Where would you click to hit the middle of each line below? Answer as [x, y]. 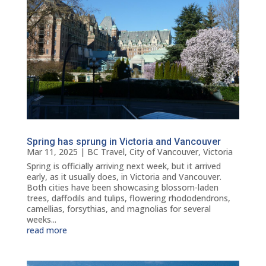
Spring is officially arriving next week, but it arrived [123, 166]
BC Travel [106, 152]
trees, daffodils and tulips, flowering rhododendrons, [128, 198]
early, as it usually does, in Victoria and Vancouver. [124, 177]
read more [47, 230]
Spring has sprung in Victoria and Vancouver [123, 142]
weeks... [41, 220]
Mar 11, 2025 [52, 152]
